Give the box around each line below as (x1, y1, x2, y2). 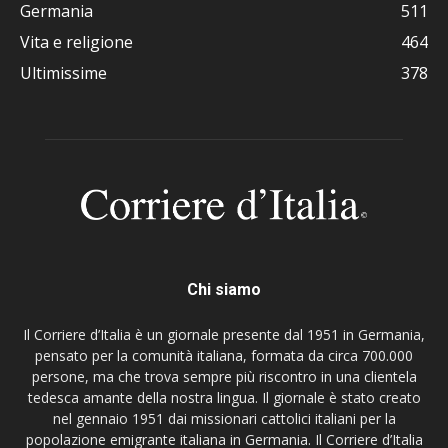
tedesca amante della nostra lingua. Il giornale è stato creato (27, 387, 421, 407)
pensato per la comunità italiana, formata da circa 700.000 (35, 345, 413, 365)
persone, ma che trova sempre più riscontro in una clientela (31, 366, 417, 386)
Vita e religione (20, 31, 133, 53)
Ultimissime (20, 62, 107, 84)
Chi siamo (187, 279, 261, 299)
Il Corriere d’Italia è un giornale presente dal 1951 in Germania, (23, 324, 425, 344)
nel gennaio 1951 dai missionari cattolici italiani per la (52, 408, 396, 428)
